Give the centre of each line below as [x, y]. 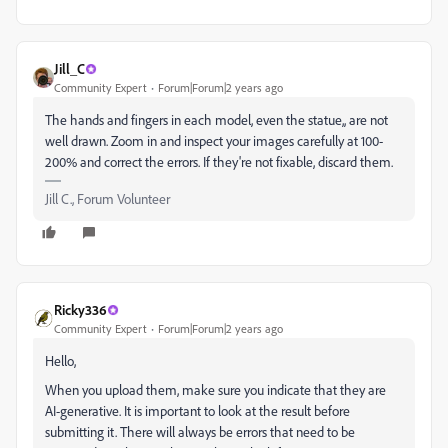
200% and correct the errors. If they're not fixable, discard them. [219, 161]
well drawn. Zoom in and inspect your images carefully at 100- [214, 140]
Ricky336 [80, 309]
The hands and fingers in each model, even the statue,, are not [216, 119]
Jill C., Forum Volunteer [107, 198]
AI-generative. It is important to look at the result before [197, 410]
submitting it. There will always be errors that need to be [200, 431]
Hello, [60, 360]
